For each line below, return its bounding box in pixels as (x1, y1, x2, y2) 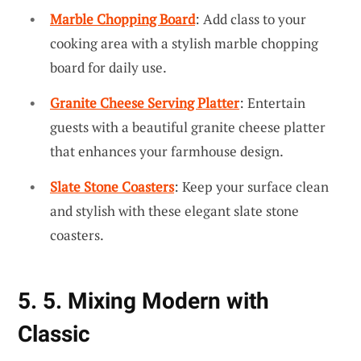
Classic (18, 320, 90, 347)
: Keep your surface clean (174, 176, 329, 196)
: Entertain (239, 93, 305, 113)
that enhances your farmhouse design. (50, 142, 284, 161)
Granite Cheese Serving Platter (50, 93, 239, 113)
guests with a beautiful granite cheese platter (50, 118, 326, 137)
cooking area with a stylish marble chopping (50, 34, 318, 53)
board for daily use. (50, 58, 167, 77)
